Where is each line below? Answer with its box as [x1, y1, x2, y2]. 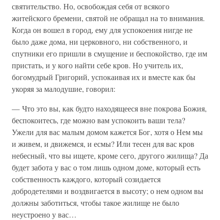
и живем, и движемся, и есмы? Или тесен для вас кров [12, 138, 194, 149]
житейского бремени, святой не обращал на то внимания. [12, 13, 205, 23]
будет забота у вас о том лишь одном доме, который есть [12, 162, 200, 172]
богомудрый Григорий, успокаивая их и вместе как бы [12, 72, 195, 82]
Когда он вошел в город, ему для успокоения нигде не [12, 25, 192, 35]
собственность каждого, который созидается [12, 174, 161, 184]
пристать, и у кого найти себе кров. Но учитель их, [12, 60, 183, 70]
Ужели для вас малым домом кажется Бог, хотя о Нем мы [12, 127, 203, 137]
